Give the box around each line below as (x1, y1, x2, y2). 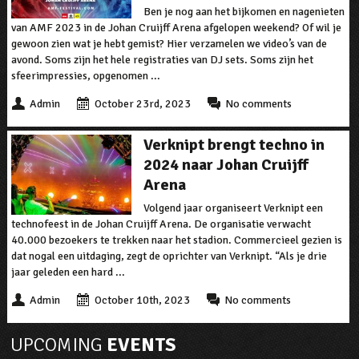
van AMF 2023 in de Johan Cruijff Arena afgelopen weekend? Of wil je (10, 21, 341, 35)
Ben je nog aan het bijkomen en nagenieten (143, 5, 345, 19)
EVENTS (103, 333, 176, 357)
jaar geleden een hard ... (10, 265, 125, 280)
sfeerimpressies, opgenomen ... (10, 69, 160, 83)
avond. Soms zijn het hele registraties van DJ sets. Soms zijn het (10, 53, 313, 67)
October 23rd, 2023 (94, 97, 191, 111)
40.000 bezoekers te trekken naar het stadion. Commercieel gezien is (10, 233, 342, 248)
